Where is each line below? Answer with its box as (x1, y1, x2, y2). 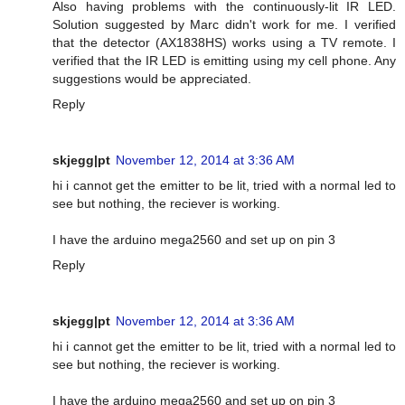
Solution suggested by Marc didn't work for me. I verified (52, 16, 396, 32)
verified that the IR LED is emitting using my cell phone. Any (52, 52, 396, 68)
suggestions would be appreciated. (52, 71, 251, 86)
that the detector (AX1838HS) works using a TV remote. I (52, 34, 396, 50)
